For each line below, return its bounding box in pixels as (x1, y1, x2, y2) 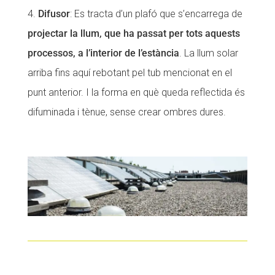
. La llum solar (179, 47, 238, 60)
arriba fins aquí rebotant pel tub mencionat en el (27, 67, 232, 79)
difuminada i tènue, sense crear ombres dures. (27, 106, 226, 118)
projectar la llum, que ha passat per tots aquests (27, 28, 240, 40)
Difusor (37, 8, 70, 20)
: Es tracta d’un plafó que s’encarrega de (69, 8, 242, 20)
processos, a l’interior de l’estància (27, 47, 179, 60)
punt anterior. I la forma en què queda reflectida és (27, 87, 245, 99)
